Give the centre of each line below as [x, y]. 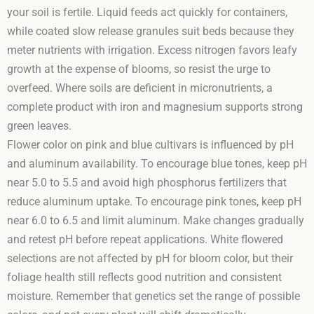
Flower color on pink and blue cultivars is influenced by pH [150, 145]
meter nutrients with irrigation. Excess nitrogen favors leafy [152, 50]
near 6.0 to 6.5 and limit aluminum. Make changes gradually [156, 220]
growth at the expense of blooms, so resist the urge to [139, 69]
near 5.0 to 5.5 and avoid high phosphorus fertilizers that [147, 183]
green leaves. [39, 126]
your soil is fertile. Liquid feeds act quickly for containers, [147, 12]
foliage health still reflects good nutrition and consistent [144, 277]
